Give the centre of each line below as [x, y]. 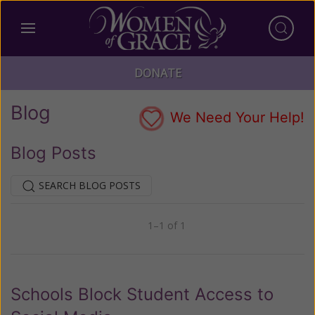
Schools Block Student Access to [142, 295]
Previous [51, 229]
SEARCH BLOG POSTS [88, 186]
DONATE [157, 73]
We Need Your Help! [235, 117]
